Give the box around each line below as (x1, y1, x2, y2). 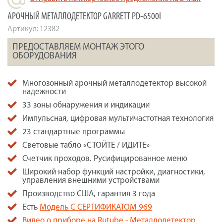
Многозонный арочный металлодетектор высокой (22, 79, 207, 88)
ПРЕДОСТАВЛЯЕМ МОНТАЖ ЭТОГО (12, 43, 144, 53)
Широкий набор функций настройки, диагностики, (22, 168, 205, 177)
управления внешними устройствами (22, 176, 160, 185)
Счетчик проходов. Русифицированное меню (22, 155, 187, 164)
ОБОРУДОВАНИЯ (12, 52, 77, 61)
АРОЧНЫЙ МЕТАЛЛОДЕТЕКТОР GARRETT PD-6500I (7, 12, 161, 22)
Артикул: (7, 25, 40, 34)
